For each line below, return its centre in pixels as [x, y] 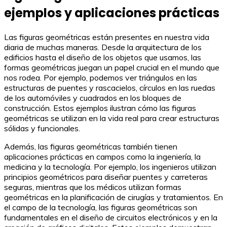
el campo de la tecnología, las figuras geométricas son [101, 207]
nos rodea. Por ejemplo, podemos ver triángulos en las [101, 78]
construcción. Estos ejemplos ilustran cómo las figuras [100, 108]
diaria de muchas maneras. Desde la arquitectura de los [103, 47]
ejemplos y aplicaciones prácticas [112, 13]
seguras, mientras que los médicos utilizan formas [93, 187]
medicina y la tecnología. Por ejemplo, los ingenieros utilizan [110, 167]
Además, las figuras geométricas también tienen [91, 147]
